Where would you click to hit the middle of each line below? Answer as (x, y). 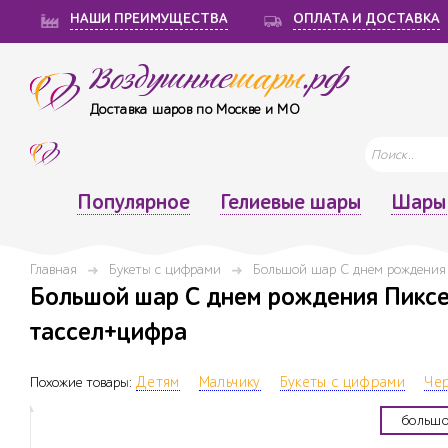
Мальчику (229, 383)
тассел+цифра (108, 332)
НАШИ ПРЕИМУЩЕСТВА (149, 19)
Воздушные (160, 80)
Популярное (133, 202)
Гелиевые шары (290, 202)
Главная (53, 269)
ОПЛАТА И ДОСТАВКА (366, 19)
